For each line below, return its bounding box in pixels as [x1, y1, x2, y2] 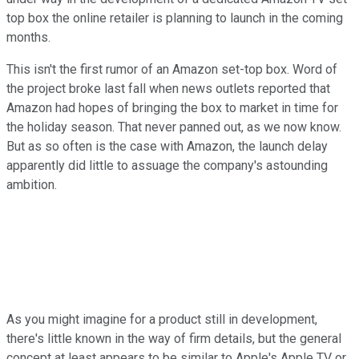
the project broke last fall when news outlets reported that [6, 80, 330, 96]
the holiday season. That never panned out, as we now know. [6, 119, 341, 135]
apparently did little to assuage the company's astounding [6, 157, 328, 173]
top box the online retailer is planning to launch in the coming [6, 10, 343, 26]
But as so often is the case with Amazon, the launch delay [6, 138, 328, 154]
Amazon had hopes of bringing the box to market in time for [6, 99, 338, 115]
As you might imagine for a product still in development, [6, 311, 317, 327]
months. [6, 29, 50, 45]
